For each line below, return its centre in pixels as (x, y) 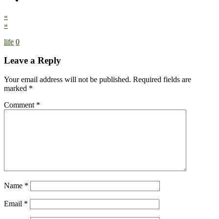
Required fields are (162, 79)
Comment (20, 105)
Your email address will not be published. (67, 79)
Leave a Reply (33, 61)
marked (16, 88)
